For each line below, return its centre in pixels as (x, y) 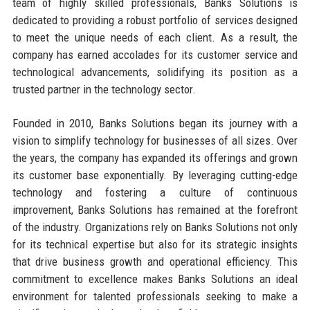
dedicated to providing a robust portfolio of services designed (155, 20)
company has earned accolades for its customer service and (155, 54)
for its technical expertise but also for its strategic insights (155, 244)
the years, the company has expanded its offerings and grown (155, 157)
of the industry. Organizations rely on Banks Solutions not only (155, 227)
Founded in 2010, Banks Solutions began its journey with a (155, 123)
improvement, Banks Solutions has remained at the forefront (155, 209)
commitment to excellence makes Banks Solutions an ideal (155, 279)
